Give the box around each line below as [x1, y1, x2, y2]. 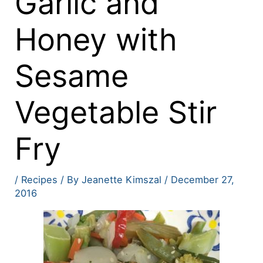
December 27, [171, 174, 235, 186]
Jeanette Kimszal [82, 174, 165, 186]
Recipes [21, 174, 58, 186]
